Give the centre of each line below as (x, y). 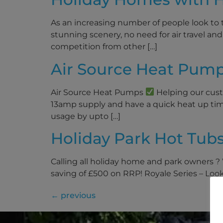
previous (77, 195)
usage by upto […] (86, 116)
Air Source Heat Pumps (98, 92)
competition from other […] (104, 47)
